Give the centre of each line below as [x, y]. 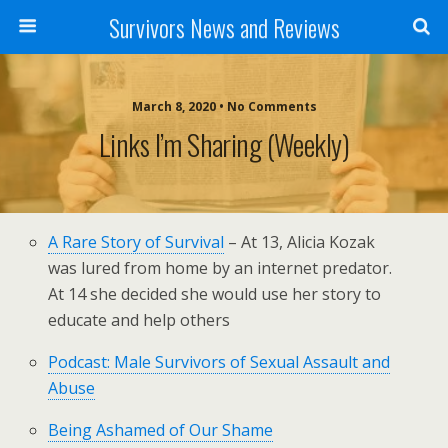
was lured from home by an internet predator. [220, 268]
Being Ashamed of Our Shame [161, 430]
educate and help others [139, 320]
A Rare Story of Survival [136, 242]
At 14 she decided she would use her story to [215, 294]
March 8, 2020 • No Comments [224, 106]
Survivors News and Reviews [224, 27]
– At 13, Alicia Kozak [300, 242]
